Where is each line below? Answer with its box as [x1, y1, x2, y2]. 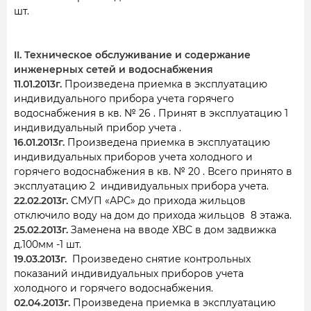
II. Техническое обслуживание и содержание [14, 49, 251, 61]
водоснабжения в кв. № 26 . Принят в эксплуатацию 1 [14, 107, 288, 119]
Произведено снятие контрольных [67, 253, 251, 265]
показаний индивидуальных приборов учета [14, 267, 244, 280]
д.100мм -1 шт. [14, 238, 81, 251]
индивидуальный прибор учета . [14, 121, 181, 134]
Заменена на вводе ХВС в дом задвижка [68, 224, 276, 236]
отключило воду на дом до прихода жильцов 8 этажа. [14, 209, 292, 221]
